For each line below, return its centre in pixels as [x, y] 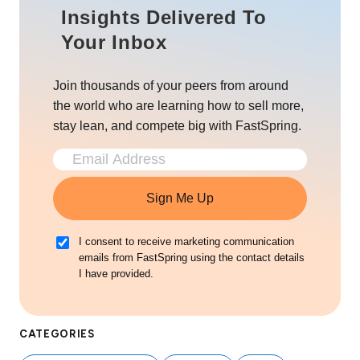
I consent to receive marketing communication [186, 241]
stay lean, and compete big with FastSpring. [177, 125]
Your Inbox [114, 42]
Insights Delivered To [164, 17]
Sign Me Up [180, 198]
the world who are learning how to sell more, [178, 105]
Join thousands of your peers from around [171, 85]
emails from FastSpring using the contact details [192, 257]
